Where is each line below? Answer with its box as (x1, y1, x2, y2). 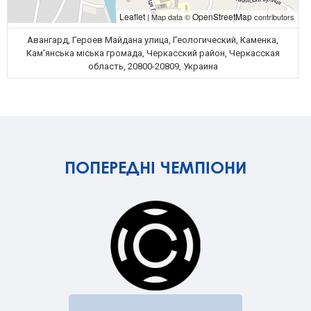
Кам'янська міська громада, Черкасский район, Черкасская (26, 48, 280, 58)
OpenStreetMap (192, 10, 252, 22)
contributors (252, 11, 294, 22)
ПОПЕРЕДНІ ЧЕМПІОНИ (65, 158, 246, 177)
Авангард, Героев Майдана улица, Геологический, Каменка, (27, 35, 278, 45)
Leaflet (119, 10, 145, 22)
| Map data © (145, 11, 192, 22)
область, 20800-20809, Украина (87, 61, 218, 72)
